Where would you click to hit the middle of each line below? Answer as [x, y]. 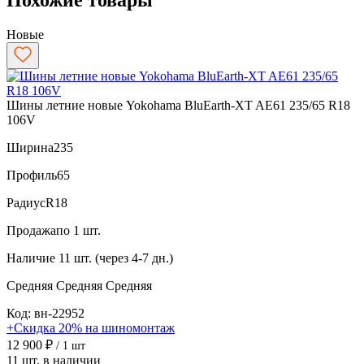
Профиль [32, 175]
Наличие [31, 258]
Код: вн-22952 [45, 313]
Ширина [30, 147]
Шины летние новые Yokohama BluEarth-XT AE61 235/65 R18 [178, 105]
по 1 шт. [78, 230]
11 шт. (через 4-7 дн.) [116, 258]
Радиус [26, 202]
